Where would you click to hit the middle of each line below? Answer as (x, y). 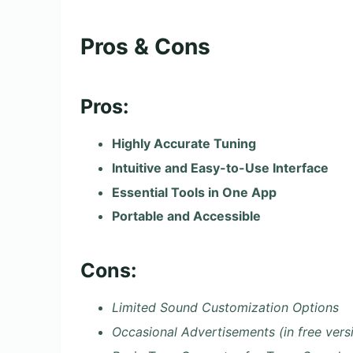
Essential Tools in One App (194, 192)
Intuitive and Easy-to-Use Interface (220, 167)
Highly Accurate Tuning (184, 144)
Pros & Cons (145, 46)
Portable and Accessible (186, 216)
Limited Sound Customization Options (225, 307)
